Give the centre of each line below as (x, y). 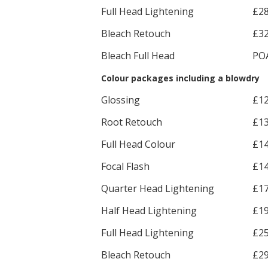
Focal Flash (125, 166)
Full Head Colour (138, 144)
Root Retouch (132, 122)
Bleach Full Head (138, 56)
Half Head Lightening (149, 211)
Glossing (121, 100)
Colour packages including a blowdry (180, 78)
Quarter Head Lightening (158, 188)
